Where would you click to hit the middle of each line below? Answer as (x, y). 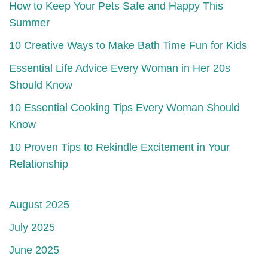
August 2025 (39, 205)
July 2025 (32, 228)
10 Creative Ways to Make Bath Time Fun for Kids (128, 46)
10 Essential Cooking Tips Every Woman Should (124, 108)
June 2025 (34, 250)
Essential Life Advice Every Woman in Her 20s (120, 68)
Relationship (39, 164)
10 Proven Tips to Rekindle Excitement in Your (119, 147)
